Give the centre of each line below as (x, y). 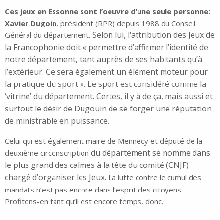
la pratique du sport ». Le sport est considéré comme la (106, 84)
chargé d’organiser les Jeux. (56, 177)
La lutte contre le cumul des (155, 177)
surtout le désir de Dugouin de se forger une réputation (108, 109)
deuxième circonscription (47, 153)
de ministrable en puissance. (57, 121)
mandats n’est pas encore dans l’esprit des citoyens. (95, 190)
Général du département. (49, 35)
